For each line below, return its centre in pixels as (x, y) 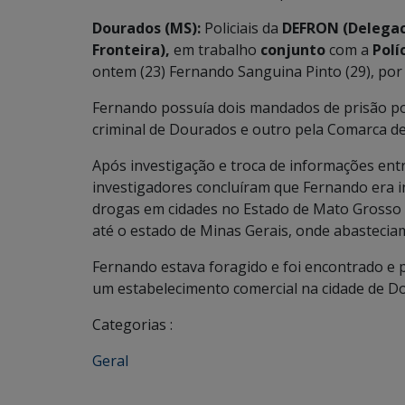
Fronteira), (131, 50)
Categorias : (132, 325)
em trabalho (215, 50)
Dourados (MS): (146, 28)
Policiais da (241, 28)
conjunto (293, 50)
